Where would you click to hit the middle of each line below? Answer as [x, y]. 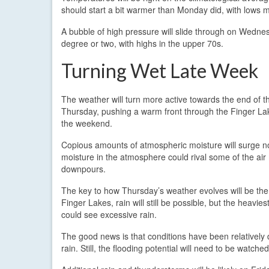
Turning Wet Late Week [160, 70]
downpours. [83, 168]
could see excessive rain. [109, 214]
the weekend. [87, 123]
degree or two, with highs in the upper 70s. [142, 43]
